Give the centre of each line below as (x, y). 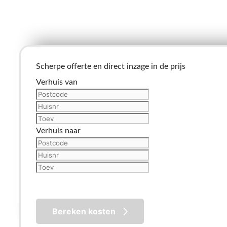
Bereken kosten (84, 212)
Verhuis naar (58, 131)
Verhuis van (57, 82)
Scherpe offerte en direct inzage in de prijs (111, 67)
